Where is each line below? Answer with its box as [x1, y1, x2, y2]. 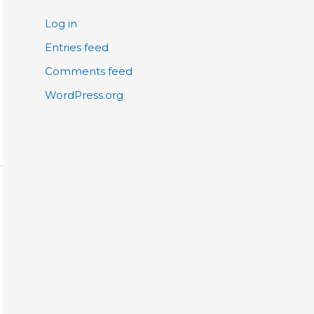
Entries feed [45, 41, 109, 54]
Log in [45, 17, 77, 31]
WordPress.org [45, 88, 123, 102]
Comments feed [45, 64, 132, 78]
